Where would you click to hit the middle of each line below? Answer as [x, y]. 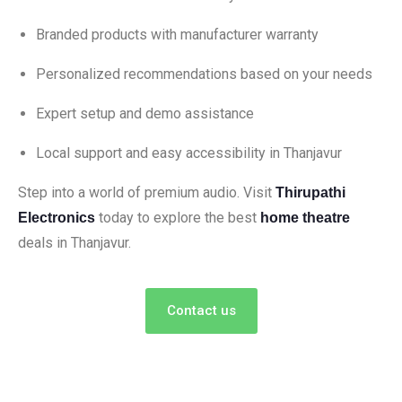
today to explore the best [178, 218]
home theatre [305, 218]
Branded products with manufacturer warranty [177, 35]
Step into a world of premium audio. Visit [147, 192]
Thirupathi [310, 192]
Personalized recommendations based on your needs [204, 74]
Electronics [57, 218]
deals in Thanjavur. [74, 243]
